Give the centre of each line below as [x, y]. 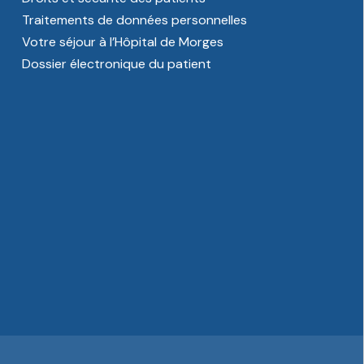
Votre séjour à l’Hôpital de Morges [123, 42]
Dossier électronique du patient [117, 64]
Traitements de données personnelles [134, 20]
